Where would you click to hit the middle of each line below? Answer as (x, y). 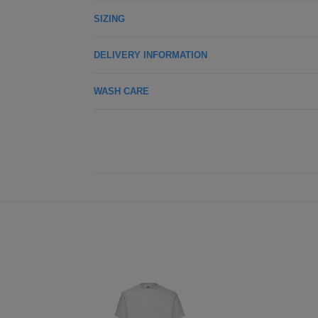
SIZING (109, 19)
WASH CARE (121, 91)
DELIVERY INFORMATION (150, 55)
